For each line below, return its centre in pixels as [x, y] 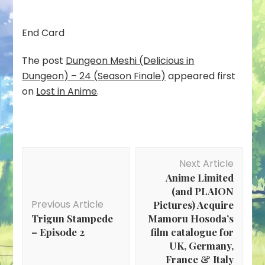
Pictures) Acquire [193, 205]
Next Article [206, 164]
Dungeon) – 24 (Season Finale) [94, 76]
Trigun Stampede [72, 219]
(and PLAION [202, 191]
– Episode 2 [58, 232]
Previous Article [68, 205]
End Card [43, 33]
